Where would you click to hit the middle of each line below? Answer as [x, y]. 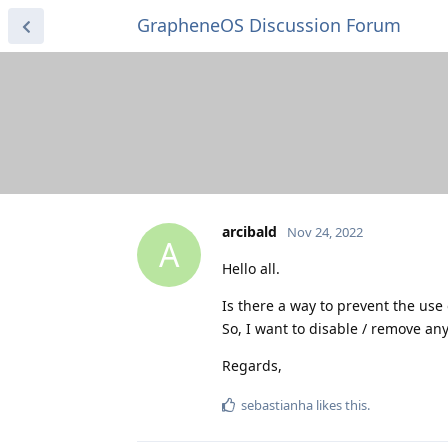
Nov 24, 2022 [325, 231]
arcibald [249, 231]
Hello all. [251, 268]
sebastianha [277, 404]
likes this [340, 404]
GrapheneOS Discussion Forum [269, 25]
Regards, [252, 365]
